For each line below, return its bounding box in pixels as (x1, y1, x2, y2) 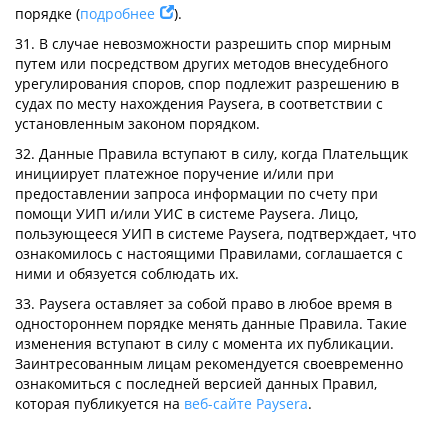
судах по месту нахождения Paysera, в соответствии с (15, 94, 383, 113)
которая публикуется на (15, 394, 184, 413)
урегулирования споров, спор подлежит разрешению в (15, 74, 399, 93)
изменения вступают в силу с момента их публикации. (15, 334, 394, 353)
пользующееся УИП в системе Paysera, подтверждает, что (15, 224, 416, 243)
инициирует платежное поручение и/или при (15, 164, 334, 183)
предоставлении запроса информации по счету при (15, 184, 378, 203)
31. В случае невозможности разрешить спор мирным (15, 34, 391, 53)
